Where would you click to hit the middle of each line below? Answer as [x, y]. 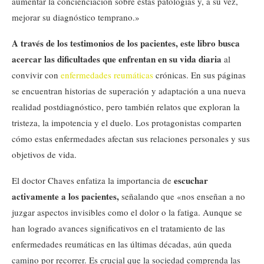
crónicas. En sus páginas [199, 75]
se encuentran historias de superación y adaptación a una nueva [129, 90]
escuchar [191, 180]
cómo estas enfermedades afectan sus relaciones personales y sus [131, 138]
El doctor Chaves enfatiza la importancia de [93, 180]
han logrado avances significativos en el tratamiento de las [118, 228]
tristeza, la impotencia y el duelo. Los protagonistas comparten [127, 122]
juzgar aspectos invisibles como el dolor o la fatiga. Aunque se [127, 212]
